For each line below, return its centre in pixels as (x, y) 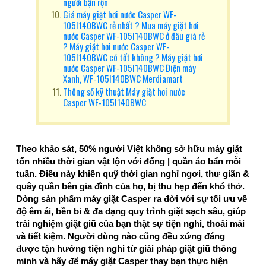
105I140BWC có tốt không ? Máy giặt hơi (133, 57)
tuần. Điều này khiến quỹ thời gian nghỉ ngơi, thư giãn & (133, 173)
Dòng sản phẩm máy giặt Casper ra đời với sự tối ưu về (132, 198)
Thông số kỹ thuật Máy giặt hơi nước (124, 92)
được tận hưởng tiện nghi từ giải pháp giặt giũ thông (126, 248)
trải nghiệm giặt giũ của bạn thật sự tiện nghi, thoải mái (130, 223)
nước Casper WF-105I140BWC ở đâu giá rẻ (134, 36)
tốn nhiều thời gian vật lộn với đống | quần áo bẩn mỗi (129, 161)
